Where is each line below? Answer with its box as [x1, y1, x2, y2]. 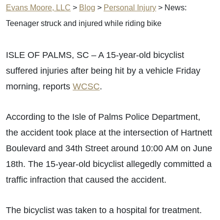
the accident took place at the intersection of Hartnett [6, 128, 212, 137]
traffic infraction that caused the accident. [6, 175, 166, 185]
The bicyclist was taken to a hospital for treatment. [6, 205, 202, 215]
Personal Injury [104, 3, 156, 12]
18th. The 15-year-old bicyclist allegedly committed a [6, 159, 212, 169]
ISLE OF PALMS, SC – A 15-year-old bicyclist [6, 50, 184, 60]
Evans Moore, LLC [6, 3, 71, 12]
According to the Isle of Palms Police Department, [6, 112, 200, 122]
